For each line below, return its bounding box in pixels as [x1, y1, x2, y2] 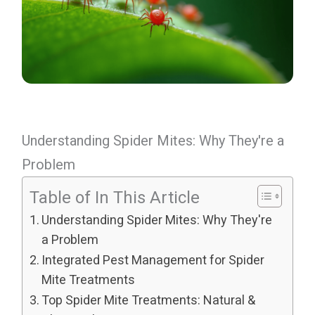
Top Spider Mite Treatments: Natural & [41, 292, 256, 308]
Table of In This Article [29, 187, 200, 207]
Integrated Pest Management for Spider [41, 252, 265, 268]
